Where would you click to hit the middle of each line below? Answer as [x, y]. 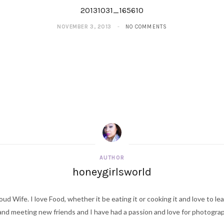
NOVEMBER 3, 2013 [84, 27]
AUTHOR [112, 158]
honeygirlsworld [112, 172]
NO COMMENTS [146, 27]
